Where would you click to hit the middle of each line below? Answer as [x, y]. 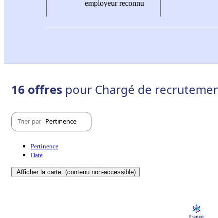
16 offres [38, 89]
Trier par [30, 121]
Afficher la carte [40, 172]
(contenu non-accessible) [100, 172]
